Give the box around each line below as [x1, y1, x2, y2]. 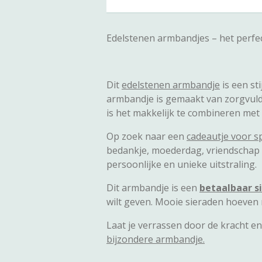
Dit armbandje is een [106, 181, 199, 194]
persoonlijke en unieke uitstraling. [106, 158, 257, 171]
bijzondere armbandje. [106, 233, 205, 246]
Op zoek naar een [106, 130, 187, 143]
